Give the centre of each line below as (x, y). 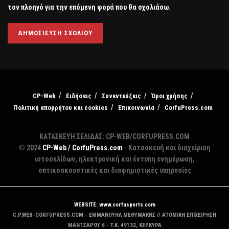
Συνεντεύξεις (121, 96)
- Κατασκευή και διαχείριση (166, 147)
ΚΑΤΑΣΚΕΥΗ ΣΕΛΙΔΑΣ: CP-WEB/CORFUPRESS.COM (114, 136)
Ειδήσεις (79, 96)
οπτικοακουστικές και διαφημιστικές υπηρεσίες (114, 170)
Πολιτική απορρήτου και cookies (61, 107)
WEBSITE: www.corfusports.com (114, 204)
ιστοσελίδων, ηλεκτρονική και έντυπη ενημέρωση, (114, 159)
